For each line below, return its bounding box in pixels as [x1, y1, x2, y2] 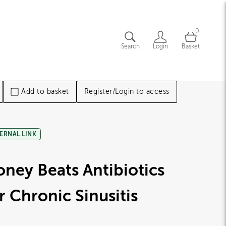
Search [121, 42, 140, 50]
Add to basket [21, 88, 69, 95]
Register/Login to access [84, 88, 169, 95]
